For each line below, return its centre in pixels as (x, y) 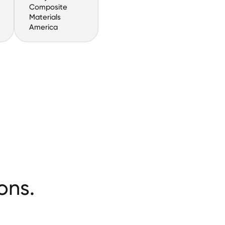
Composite (48, 7)
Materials (45, 17)
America (43, 27)
